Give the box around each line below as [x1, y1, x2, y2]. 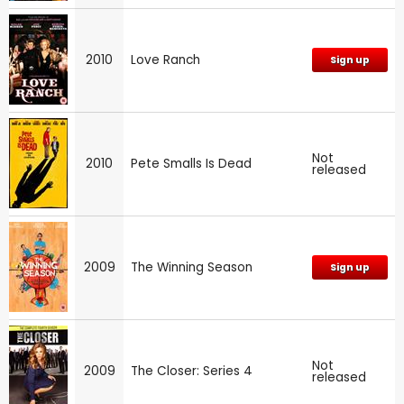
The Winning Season [131, 258, 252, 276]
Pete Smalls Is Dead [131, 154, 252, 172]
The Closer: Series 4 [131, 362, 252, 380]
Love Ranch [131, 50, 200, 69]
